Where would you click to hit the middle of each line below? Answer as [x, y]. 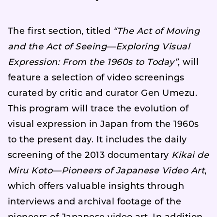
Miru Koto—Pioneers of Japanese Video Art [106, 171]
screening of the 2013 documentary [90, 155]
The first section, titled [61, 31]
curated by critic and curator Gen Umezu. [103, 93]
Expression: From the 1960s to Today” [93, 62]
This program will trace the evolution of [98, 109]
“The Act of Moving [156, 31]
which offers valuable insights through [96, 186]
